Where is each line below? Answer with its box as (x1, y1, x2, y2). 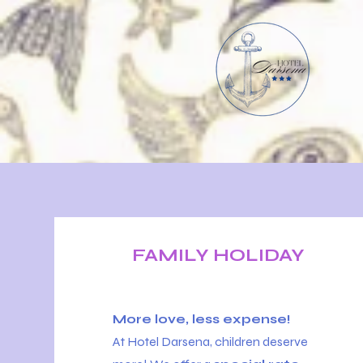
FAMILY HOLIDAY (132, 245, 305, 266)
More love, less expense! (113, 311, 292, 327)
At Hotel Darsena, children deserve (113, 334, 309, 349)
